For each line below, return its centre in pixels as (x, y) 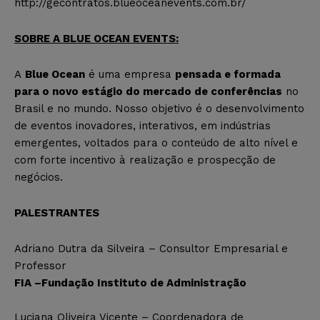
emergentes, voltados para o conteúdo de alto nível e (156, 143)
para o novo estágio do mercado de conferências (148, 92)
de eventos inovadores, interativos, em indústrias (142, 126)
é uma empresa (130, 75)
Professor (40, 266)
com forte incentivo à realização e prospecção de (145, 160)
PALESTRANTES (57, 213)
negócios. (39, 177)
